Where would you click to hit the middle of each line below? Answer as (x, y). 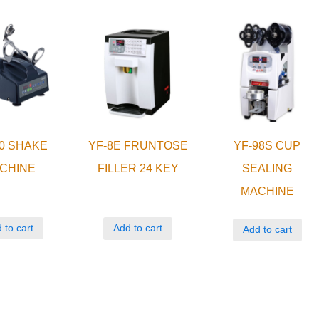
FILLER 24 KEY (138, 169)
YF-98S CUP (267, 146)
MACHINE (267, 192)
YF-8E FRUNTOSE (138, 146)
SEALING (267, 169)
